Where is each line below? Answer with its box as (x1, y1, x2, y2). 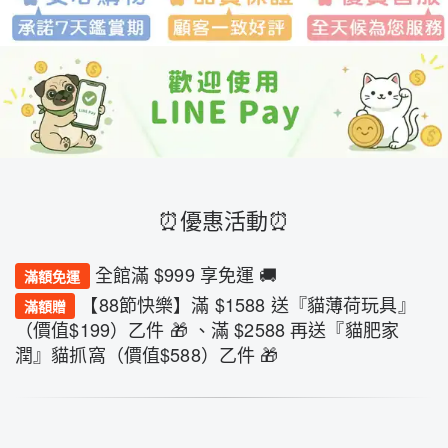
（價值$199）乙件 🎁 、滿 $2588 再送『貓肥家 (15, 315, 399, 342)
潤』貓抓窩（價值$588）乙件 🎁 (15, 340, 279, 367)
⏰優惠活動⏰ (158, 203, 290, 235)
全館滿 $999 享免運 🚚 (94, 260, 278, 287)
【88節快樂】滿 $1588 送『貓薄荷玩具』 (80, 290, 416, 317)
